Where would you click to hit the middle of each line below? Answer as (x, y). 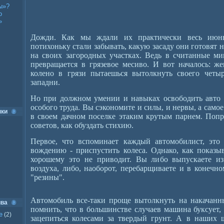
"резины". (47, 177)
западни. (45, 82)
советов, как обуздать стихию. (82, 125)
